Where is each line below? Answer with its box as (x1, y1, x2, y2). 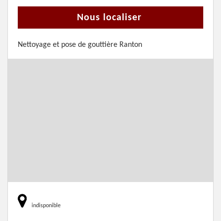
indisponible (32, 203, 61, 209)
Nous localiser (77, 13, 142, 23)
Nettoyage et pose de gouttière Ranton (18, 41, 142, 49)
